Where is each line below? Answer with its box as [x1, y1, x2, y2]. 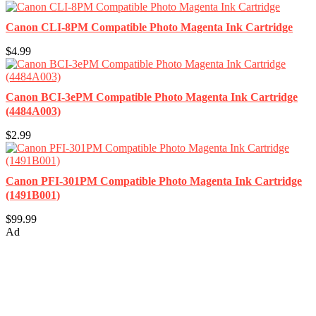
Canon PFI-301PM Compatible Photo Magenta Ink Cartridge [6, 175, 302, 187]
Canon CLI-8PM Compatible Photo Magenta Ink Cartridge [6, 21, 293, 33]
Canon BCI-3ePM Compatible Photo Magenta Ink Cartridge [6, 91, 298, 103]
